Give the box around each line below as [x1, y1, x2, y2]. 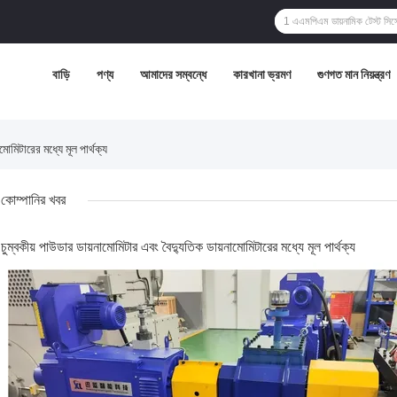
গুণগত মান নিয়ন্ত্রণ [317, 67, 390, 82]
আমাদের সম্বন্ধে [140, 67, 206, 82]
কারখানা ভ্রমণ [233, 67, 291, 82]
